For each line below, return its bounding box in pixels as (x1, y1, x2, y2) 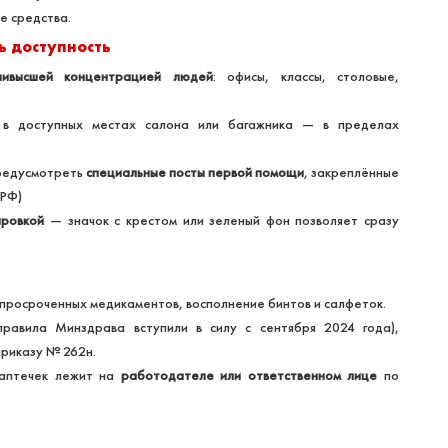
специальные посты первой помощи (85, 163, 304, 182)
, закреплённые (303, 163, 400, 182)
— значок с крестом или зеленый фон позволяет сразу (44, 211, 399, 230)
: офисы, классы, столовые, (212, 67, 399, 86)
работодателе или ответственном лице (120, 366, 378, 385)
